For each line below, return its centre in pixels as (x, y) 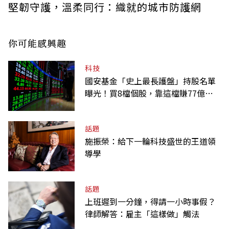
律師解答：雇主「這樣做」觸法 (142, 214)
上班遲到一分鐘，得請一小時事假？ (150, 202)
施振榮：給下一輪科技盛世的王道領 (150, 141)
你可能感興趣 (37, 43)
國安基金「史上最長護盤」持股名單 (150, 81)
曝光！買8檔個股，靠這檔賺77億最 (149, 93)
